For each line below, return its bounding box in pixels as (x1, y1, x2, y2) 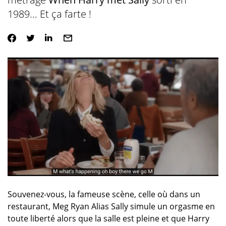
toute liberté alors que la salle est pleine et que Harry (7, 213, 209, 224)
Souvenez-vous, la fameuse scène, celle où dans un (7, 189, 200, 200)
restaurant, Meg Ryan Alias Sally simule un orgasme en (7, 201, 215, 212)
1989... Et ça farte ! (7, 7, 91, 21)
